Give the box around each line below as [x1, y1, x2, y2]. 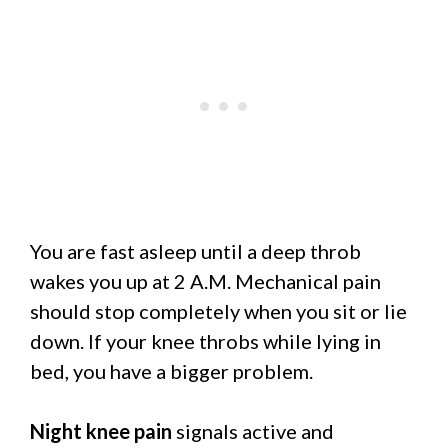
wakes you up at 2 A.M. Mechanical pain [30, 268, 381, 293]
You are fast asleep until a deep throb [30, 238, 361, 263]
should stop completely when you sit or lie [30, 298, 407, 323]
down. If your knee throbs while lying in [30, 328, 381, 353]
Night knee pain [30, 418, 172, 443]
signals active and [172, 418, 334, 443]
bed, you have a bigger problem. [30, 358, 313, 383]
